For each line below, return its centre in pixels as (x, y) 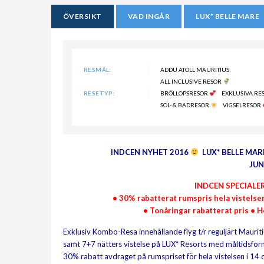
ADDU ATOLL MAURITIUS (195, 70)
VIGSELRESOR (243, 105)
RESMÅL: (98, 70)
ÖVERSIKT (82, 16)
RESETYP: (100, 93)
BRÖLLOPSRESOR (185, 93)
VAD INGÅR (149, 16)
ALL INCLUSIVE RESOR (192, 81)
